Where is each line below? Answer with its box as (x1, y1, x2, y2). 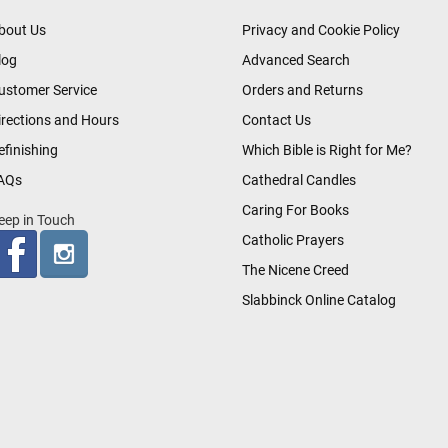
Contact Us (242, 111, 312, 128)
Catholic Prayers (242, 231, 345, 248)
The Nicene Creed (242, 261, 350, 278)
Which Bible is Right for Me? (242, 141, 413, 158)
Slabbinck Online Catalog (242, 291, 397, 308)
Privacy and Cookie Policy (242, 21, 401, 38)
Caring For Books (242, 201, 350, 218)
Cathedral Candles (242, 171, 357, 188)
